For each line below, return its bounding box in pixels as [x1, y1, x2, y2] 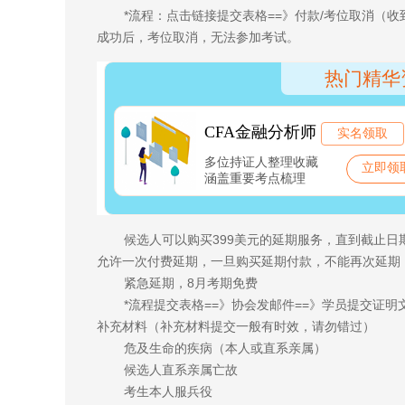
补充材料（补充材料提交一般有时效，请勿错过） [97, 319, 375, 334]
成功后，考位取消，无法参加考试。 [97, 30, 299, 44]
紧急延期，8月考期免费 [124, 276, 258, 290]
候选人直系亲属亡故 [124, 363, 238, 377]
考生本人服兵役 [124, 384, 212, 399]
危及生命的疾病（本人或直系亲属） [124, 341, 326, 355]
